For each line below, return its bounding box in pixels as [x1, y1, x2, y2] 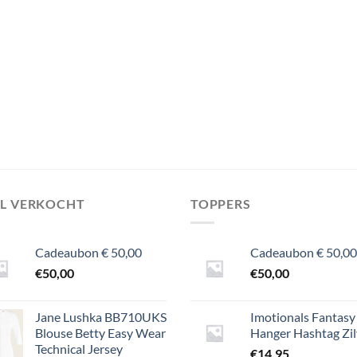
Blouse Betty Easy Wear [35, 325, 166, 341]
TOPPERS [190, 195, 251, 211]
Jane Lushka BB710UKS [35, 309, 167, 325]
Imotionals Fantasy [250, 309, 355, 325]
